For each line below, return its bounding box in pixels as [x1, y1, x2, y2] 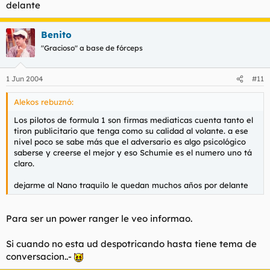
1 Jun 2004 [6, 74, 43, 83]
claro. [14, 159, 34, 168]
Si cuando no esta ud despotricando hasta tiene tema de [6, 237, 257, 250]
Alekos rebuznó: [14, 97, 74, 107]
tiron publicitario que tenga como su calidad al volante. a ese [14, 126, 248, 136]
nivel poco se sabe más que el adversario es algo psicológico [14, 137, 246, 146]
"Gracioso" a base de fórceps [41, 43, 143, 52]
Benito [41, 28, 72, 40]
